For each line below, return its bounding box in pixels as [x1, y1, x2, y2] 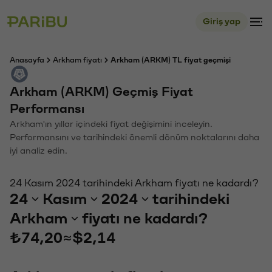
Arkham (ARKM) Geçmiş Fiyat [10, 86, 193, 98]
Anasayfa [10, 56, 44, 64]
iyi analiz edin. [10, 146, 67, 155]
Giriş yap [203, 17, 240, 26]
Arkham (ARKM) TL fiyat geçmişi [110, 56, 231, 64]
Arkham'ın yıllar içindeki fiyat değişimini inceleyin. [10, 120, 212, 129]
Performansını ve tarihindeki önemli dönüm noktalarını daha [10, 133, 259, 142]
